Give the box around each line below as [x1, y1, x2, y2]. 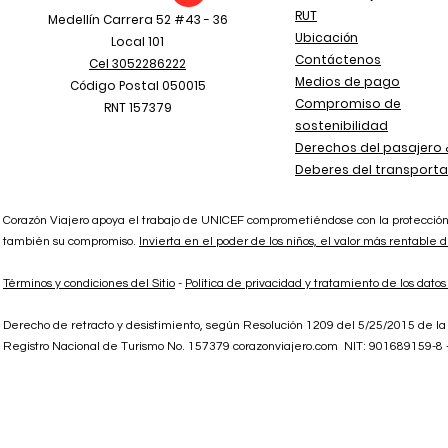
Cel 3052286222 [89, 55, 186, 72]
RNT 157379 [103, 99, 172, 116]
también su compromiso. [3, 235, 139, 248]
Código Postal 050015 [69, 77, 206, 94]
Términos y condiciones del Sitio [3, 277, 175, 290]
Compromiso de [295, 95, 401, 112]
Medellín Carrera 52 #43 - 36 [47, 11, 228, 28]
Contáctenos [295, 51, 381, 68]
